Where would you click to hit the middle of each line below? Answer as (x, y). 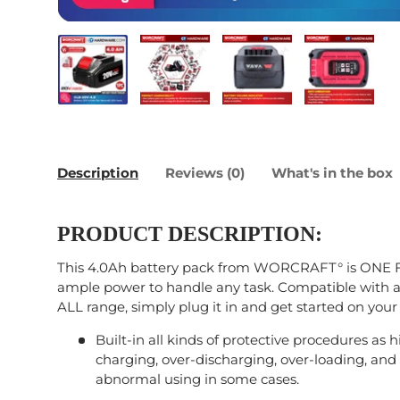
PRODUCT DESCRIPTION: (190, 234)
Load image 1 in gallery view (185, 113)
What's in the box (332, 173)
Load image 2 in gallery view (269, 113)
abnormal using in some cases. (197, 379)
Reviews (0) (205, 173)
